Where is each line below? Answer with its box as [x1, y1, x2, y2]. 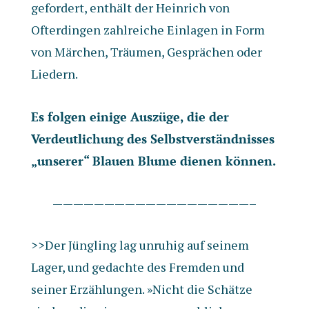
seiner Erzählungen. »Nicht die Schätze [30, 281, 252, 297]
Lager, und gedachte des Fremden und [30, 259, 244, 275]
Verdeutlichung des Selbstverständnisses [30, 130, 275, 147]
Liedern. [30, 66, 78, 82]
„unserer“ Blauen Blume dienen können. [30, 152, 276, 169]
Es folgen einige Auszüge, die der [30, 108, 229, 125]
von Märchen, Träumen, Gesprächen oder [30, 43, 262, 60]
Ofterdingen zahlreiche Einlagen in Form [30, 21, 265, 38]
